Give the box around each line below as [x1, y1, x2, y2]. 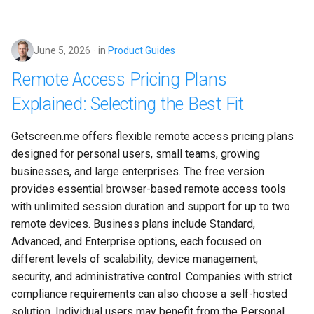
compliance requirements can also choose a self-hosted [11, 287, 290, 301]
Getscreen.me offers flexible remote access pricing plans [11, 130, 296, 144]
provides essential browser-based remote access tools [11, 182, 289, 196]
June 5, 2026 [34, 45, 90, 57]
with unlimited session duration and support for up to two [11, 200, 293, 214]
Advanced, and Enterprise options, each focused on [11, 235, 264, 249]
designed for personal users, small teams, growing [11, 147, 263, 161]
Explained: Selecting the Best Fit [11, 94, 244, 115]
